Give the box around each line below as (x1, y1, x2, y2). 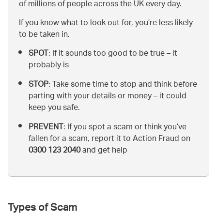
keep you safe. (29, 99, 80, 117)
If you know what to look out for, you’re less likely (19, 15, 193, 32)
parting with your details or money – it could (29, 88, 186, 105)
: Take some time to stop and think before (48, 76, 197, 93)
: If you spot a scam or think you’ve (63, 119, 186, 136)
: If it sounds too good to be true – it (48, 45, 177, 62)
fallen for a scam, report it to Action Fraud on (29, 130, 190, 148)
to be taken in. (19, 26, 70, 44)
